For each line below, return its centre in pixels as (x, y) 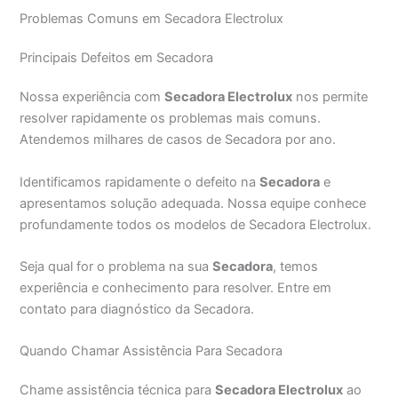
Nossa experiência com (92, 97)
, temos (296, 266)
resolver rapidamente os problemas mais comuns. (171, 119)
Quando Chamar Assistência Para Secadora (151, 351)
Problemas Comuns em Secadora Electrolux (152, 19)
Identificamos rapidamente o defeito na (140, 182)
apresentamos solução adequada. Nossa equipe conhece (193, 203)
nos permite (330, 97)
